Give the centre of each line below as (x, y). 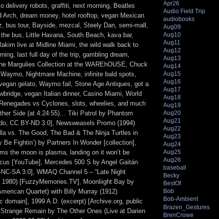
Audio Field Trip (184, 11)
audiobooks (179, 19)
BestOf (172, 184)
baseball (175, 168)
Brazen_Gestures (186, 207)
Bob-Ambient (181, 199)
